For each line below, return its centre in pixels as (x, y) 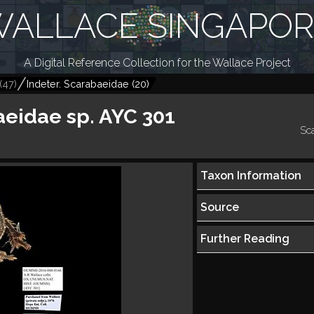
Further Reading (245, 239)
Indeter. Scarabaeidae (78, 84)
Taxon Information (251, 176)
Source (219, 207)
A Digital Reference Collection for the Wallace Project (157, 63)
